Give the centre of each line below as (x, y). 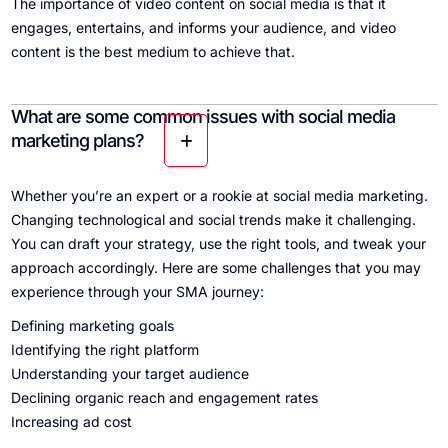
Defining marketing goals (92, 326)
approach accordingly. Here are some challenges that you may (215, 268)
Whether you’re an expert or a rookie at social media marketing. (219, 196)
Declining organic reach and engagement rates (164, 398)
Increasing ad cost (71, 422)
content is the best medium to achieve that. (152, 52)
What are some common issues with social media (202, 117)
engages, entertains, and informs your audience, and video (203, 28)
